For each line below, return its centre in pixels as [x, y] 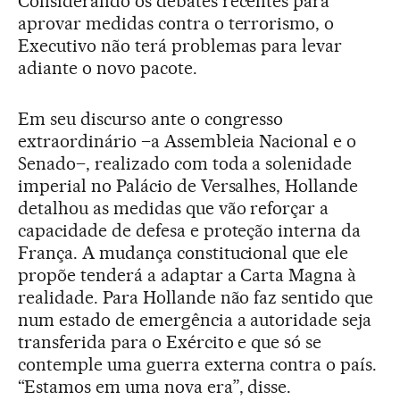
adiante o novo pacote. [108, 68]
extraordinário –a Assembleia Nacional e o [187, 141]
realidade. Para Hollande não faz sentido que [196, 297]
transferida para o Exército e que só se [170, 342]
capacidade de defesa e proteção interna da [190, 230]
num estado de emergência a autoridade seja [195, 320]
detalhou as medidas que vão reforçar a [174, 208]
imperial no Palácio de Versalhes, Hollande [188, 186]
